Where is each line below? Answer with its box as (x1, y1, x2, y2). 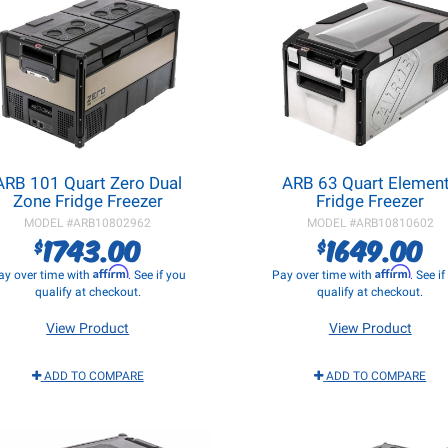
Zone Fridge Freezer (12, 191, 163, 211)
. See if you (127, 268, 186, 282)
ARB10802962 (73, 216, 152, 230)
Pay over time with (272, 268, 376, 282)
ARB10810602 (355, 216, 434, 230)
